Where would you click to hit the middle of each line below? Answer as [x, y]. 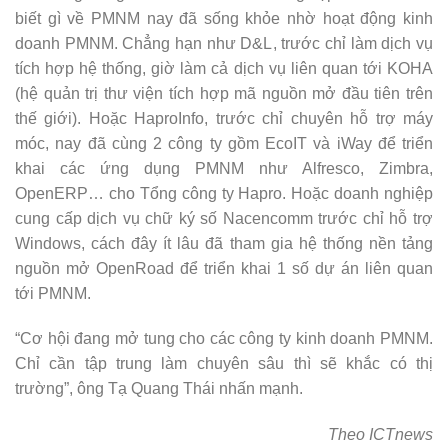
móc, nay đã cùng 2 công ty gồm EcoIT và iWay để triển [224, 143]
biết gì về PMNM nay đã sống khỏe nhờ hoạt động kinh [224, 18]
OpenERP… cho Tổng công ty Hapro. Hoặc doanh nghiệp [224, 193]
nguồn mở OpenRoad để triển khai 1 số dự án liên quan [224, 268]
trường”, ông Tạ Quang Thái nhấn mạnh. [159, 389]
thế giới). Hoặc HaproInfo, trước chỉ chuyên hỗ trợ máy [224, 118]
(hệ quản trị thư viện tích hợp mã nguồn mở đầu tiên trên [224, 93]
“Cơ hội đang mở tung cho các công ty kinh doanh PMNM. [224, 339]
